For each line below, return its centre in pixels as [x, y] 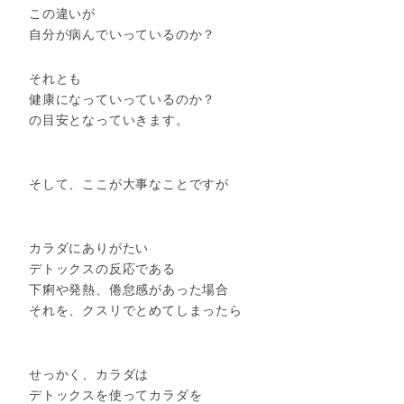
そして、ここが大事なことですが [129, 184]
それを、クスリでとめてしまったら [136, 310]
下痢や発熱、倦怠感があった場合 [129, 289]
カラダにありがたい [89, 248]
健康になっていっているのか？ [123, 99]
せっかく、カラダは [89, 375]
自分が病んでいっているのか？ [123, 35]
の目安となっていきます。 [109, 119]
